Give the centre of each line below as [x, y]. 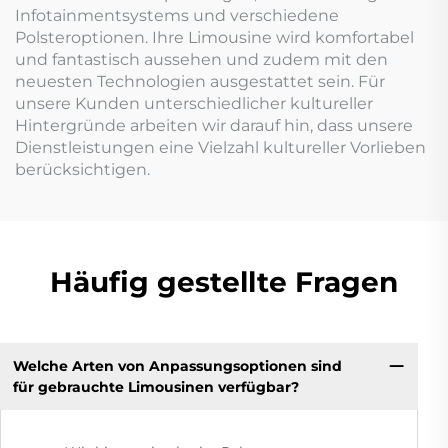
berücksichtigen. [82, 169]
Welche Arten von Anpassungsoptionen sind [177, 365]
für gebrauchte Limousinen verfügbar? [155, 386]
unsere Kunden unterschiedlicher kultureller [194, 103]
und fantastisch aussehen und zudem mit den [201, 59]
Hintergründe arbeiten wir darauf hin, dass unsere [214, 125]
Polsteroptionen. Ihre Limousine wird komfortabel [214, 37]
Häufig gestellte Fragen [224, 282]
